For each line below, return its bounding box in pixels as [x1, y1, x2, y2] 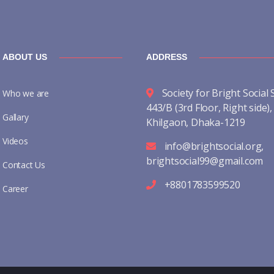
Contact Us [2, 159, 45, 171]
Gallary [2, 111, 29, 123]
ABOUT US [2, 52, 47, 62]
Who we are [2, 87, 49, 99]
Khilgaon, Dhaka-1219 [146, 116, 246, 129]
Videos [2, 135, 28, 147]
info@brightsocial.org [164, 139, 262, 153]
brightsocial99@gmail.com [146, 154, 264, 168]
